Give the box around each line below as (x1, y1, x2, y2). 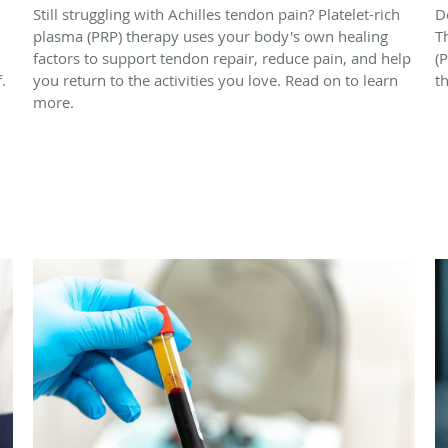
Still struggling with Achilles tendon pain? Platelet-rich (33, 3, 400, 24)
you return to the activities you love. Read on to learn (33, 69, 398, 90)
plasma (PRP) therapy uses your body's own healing (33, 25, 388, 46)
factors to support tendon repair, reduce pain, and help (33, 47, 411, 68)
